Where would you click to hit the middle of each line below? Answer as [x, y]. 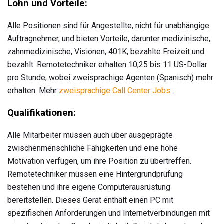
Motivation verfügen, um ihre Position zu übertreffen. [99, 161]
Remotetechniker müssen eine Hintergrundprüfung [95, 174]
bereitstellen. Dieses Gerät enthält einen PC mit [90, 200]
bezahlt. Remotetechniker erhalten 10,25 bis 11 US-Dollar [107, 64]
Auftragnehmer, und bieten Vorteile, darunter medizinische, [109, 38]
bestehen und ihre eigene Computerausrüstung [89, 187]
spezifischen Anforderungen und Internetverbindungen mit [109, 213]
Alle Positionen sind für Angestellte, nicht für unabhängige [108, 25]
